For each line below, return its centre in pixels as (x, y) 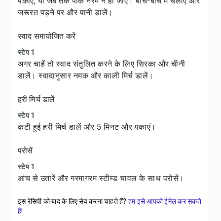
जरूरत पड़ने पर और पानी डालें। (66, 13)
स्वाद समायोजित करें (47, 36)
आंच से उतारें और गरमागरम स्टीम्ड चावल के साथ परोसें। (101, 178)
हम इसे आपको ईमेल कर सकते (165, 201)
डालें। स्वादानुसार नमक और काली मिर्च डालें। (86, 76)
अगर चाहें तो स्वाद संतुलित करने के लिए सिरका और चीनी (101, 64)
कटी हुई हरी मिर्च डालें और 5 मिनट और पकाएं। (87, 127)
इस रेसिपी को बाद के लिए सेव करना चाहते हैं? (72, 201)
